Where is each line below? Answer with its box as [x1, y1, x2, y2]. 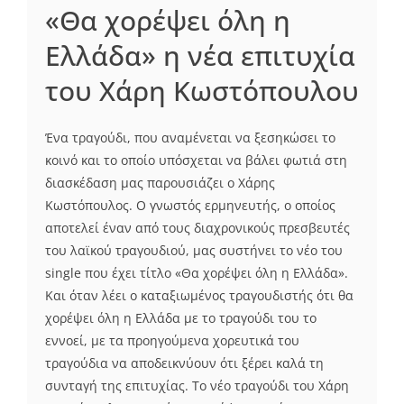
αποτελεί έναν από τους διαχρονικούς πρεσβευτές [45, 219, 350, 237]
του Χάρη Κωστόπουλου [45, 72, 359, 110]
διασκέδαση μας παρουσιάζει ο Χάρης [45, 174, 275, 192]
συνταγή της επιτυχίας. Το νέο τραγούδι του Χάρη [45, 377, 349, 395]
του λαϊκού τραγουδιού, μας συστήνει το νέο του [45, 242, 343, 260]
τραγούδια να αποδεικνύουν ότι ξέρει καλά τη [45, 354, 324, 372]
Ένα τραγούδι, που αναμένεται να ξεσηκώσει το [45, 129, 335, 147]
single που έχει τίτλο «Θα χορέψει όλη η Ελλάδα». [45, 264, 348, 282]
